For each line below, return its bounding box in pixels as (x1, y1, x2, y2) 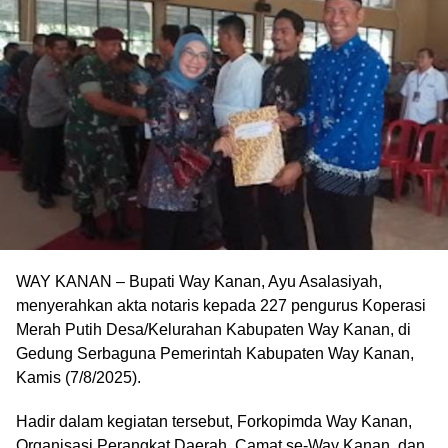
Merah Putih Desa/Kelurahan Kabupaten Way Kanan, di (16, 321, 411, 339)
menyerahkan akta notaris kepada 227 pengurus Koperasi (16, 297, 426, 315)
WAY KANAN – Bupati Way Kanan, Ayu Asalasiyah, (16, 273, 382, 291)
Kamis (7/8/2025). (16, 369, 141, 387)
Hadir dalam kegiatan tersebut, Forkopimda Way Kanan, (16, 413, 412, 431)
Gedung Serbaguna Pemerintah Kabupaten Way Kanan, (16, 345, 414, 363)
